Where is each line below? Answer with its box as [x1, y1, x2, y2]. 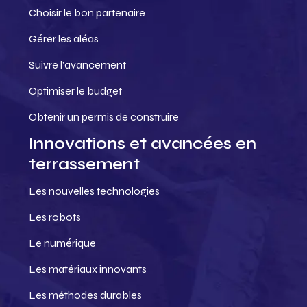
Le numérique [29, 236, 96, 249]
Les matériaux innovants [29, 262, 147, 275]
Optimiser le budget [29, 84, 122, 97]
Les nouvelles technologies [29, 184, 160, 197]
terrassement [29, 154, 140, 174]
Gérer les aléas [29, 32, 99, 45]
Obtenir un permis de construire [29, 110, 179, 123]
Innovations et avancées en [29, 134, 256, 153]
